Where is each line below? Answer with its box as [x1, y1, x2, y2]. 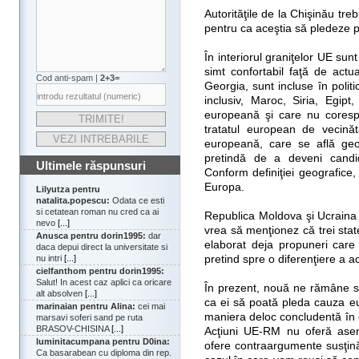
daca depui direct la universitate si [36, 242, 167, 252]
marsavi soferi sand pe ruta [36, 313, 143, 323]
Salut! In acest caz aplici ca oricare [36, 277, 171, 288]
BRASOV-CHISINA [36, 324, 111, 334]
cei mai [135, 301, 165, 312]
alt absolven [36, 288, 85, 299]
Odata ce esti [110, 196, 164, 206]
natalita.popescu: [36, 196, 110, 206]
